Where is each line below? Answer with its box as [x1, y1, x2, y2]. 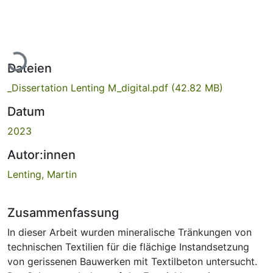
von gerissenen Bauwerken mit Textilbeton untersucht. [7, 255, 257, 268]
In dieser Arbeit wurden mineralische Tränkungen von [7, 225, 252, 238]
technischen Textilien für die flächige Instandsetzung [7, 240, 249, 253]
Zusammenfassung [7, 205, 119, 220]
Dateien [7, 60, 52, 76]
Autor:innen [7, 147, 76, 162]
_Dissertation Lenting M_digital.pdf [7, 81, 171, 94]
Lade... [5, 38, 25, 70]
